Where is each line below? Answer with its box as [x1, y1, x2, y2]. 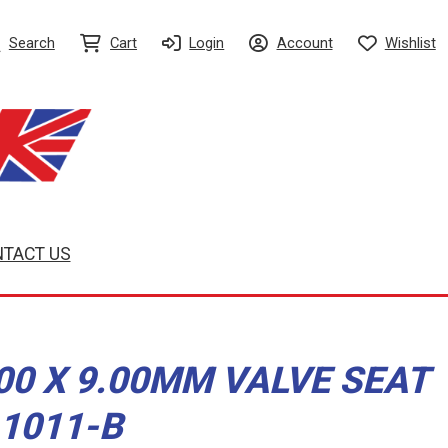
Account [276, 34, 333, 53]
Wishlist [384, 34, 436, 53]
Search [8, 34, 55, 53]
